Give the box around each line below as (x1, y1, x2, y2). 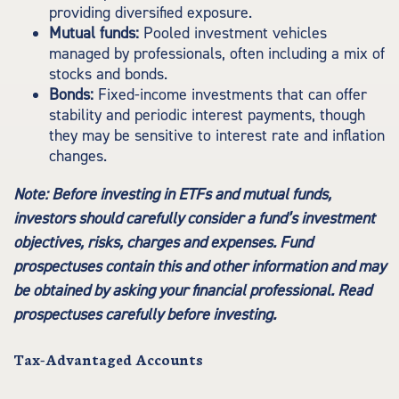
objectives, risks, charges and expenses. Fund (13, 232, 313, 253)
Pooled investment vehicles (139, 23, 327, 44)
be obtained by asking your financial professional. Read (13, 281, 371, 301)
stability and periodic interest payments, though (49, 105, 365, 126)
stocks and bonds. (49, 64, 167, 85)
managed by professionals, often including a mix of (49, 44, 385, 64)
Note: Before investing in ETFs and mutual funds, (13, 184, 331, 205)
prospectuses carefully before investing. (13, 305, 276, 325)
